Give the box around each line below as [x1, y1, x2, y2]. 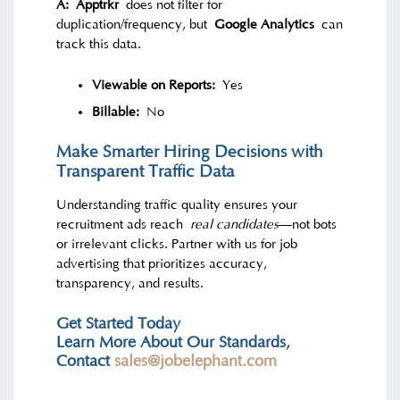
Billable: [92, 104, 140, 121]
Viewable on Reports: [92, 78, 216, 94]
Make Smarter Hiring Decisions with [56, 143, 324, 162]
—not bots [279, 217, 337, 233]
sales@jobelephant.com [114, 353, 278, 371]
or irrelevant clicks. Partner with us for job [56, 237, 298, 253]
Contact [56, 353, 115, 371]
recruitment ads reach [56, 217, 191, 233]
